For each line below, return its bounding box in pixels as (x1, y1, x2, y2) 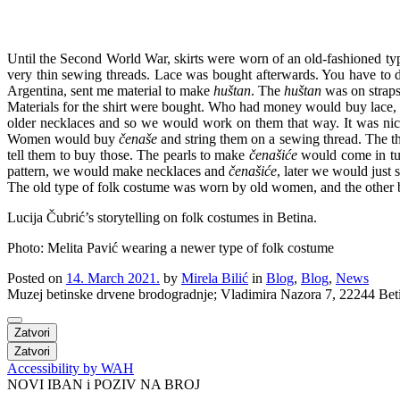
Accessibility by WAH (7, 360, 134, 376)
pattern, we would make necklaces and (7, 162, 229, 179)
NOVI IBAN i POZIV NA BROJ (7, 376, 200, 392)
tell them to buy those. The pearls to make (7, 146, 249, 162)
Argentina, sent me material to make (7, 82, 213, 98)
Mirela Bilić (181, 270, 248, 286)
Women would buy (7, 130, 120, 146)
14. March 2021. (66, 270, 160, 286)
